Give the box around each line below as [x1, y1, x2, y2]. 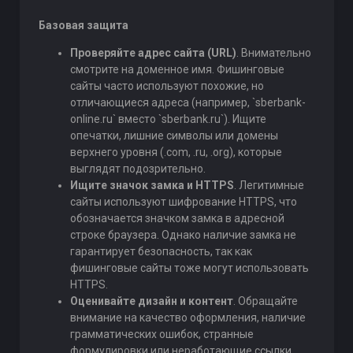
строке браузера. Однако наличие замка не [69, 229, 296, 241]
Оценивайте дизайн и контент [69, 295, 233, 307]
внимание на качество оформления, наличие [69, 311, 306, 324]
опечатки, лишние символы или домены [69, 129, 278, 142]
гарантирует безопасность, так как [69, 245, 252, 258]
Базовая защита [38, 19, 128, 32]
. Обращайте [232, 295, 298, 307]
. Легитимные [233, 179, 304, 191]
